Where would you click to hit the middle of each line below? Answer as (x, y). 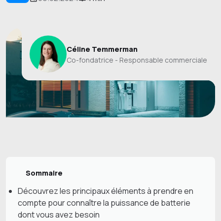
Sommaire (44, 173)
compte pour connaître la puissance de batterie (104, 203)
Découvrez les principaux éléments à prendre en (106, 191)
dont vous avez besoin (59, 214)
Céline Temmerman (102, 49)
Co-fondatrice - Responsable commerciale (137, 60)
